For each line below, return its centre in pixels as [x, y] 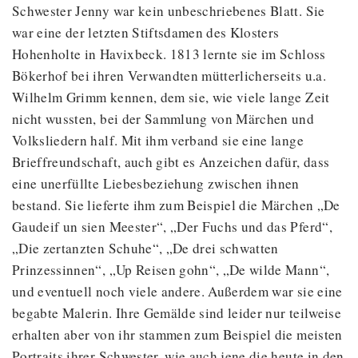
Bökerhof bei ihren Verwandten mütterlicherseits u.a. [169, 76]
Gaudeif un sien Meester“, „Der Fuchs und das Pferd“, [172, 227]
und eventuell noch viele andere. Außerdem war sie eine [177, 292]
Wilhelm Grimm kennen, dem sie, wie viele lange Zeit [171, 97]
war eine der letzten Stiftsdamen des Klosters [146, 33]
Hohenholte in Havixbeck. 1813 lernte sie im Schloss [169, 54]
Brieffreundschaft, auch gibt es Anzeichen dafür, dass [171, 162]
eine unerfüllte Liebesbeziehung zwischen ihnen [156, 184]
